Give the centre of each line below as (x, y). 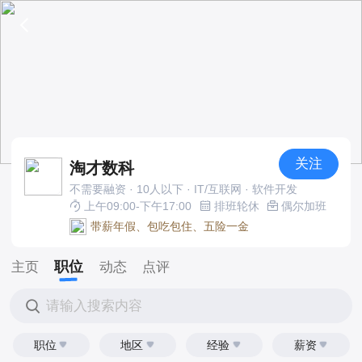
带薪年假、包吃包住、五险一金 (170, 226)
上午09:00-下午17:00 (136, 206)
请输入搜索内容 (95, 305)
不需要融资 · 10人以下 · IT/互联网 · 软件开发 (183, 189)
